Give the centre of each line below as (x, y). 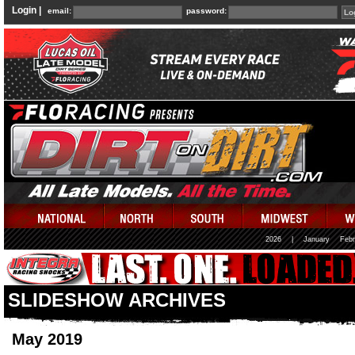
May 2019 (47, 339)
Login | (27, 10)
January (317, 239)
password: (206, 11)
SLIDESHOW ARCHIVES (117, 300)
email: (59, 11)
